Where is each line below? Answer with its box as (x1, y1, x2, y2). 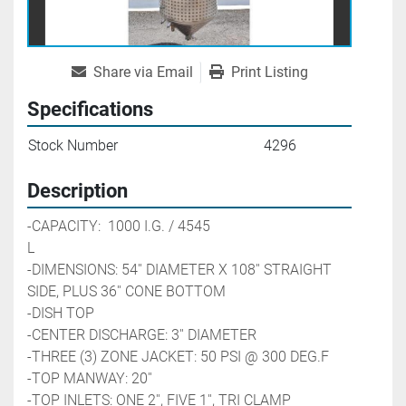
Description (27, 179, 128, 203)
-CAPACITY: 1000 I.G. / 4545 (27, 217, 210, 236)
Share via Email (92, 63, 193, 82)
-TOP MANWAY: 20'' (27, 370, 152, 388)
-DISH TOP (27, 304, 94, 323)
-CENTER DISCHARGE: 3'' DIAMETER (27, 326, 256, 344)
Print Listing (230, 63, 308, 82)
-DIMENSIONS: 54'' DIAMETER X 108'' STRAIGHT (27, 261, 332, 279)
